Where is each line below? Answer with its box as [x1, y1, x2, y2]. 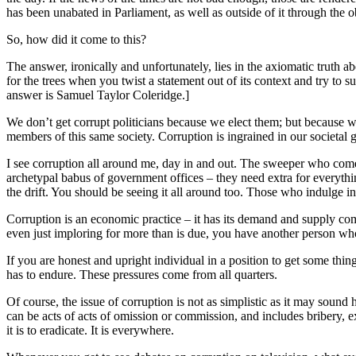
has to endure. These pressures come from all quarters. [6, 267, 277, 281]
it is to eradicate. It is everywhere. [6, 323, 174, 337]
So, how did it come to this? [6, 32, 146, 46]
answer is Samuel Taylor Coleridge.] [6, 87, 189, 102]
